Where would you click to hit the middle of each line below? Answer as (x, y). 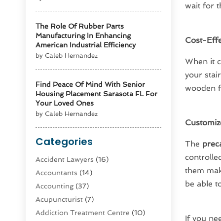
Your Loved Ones (65, 103)
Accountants (57, 173)
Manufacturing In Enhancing (83, 36)
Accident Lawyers (65, 160)
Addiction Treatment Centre (83, 213)
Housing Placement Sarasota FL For (97, 94)
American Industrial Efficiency (86, 45)
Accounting (55, 186)
